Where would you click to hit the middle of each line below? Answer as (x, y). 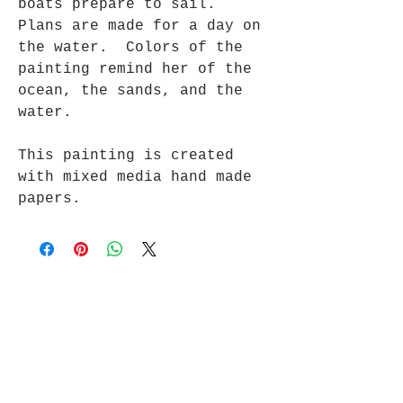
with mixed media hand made (135, 177)
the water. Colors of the (130, 48)
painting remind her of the (135, 69)
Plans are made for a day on (139, 26)
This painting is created (126, 156)
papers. (49, 199)
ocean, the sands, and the (130, 91)
